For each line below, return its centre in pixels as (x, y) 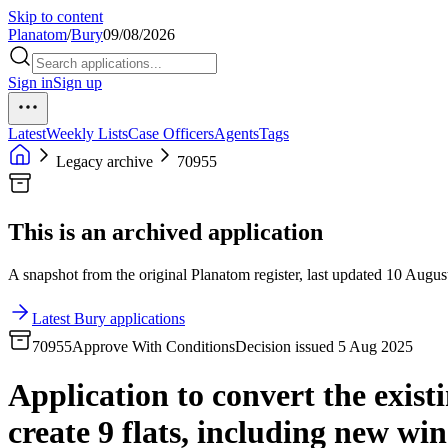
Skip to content (55, 16)
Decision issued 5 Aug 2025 (324, 346)
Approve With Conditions (153, 346)
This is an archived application (165, 231)
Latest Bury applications (108, 318)
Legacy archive (104, 161)
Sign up (77, 82)
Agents (236, 133)
